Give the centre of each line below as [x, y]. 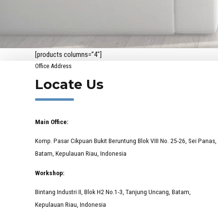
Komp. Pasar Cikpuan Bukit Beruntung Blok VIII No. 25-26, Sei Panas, [126, 141]
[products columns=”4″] [68, 55]
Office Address [53, 66]
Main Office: [52, 121]
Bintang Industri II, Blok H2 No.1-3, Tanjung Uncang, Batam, [113, 192]
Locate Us [69, 85]
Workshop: [50, 173]
